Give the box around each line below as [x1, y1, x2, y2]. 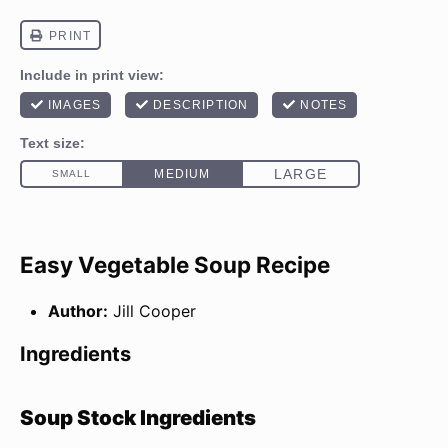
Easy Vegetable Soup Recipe [20, 250, 330, 278]
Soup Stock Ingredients [20, 405, 256, 431]
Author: [48, 301, 108, 322]
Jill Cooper [113, 301, 196, 322]
